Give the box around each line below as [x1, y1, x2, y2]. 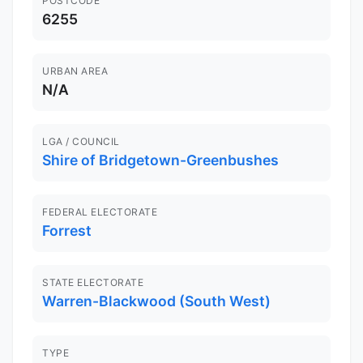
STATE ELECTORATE [42, 276, 143, 289]
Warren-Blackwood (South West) [42, 293, 271, 310]
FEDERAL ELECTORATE [42, 206, 157, 219]
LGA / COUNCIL [42, 135, 120, 148]
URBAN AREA [42, 65, 108, 78]
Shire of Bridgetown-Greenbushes [42, 152, 279, 169]
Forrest [42, 222, 92, 240]
